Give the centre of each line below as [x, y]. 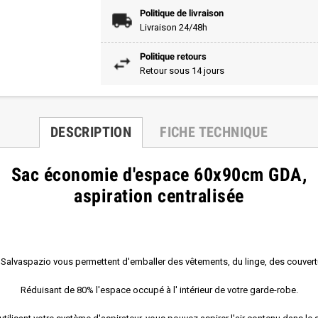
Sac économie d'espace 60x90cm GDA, [159, 174]
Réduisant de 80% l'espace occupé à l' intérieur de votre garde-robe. [159, 290]
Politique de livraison [181, 13]
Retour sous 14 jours [182, 70]
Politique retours [173, 56]
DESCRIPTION [91, 132]
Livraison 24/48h [173, 27]
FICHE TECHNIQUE [214, 132]
